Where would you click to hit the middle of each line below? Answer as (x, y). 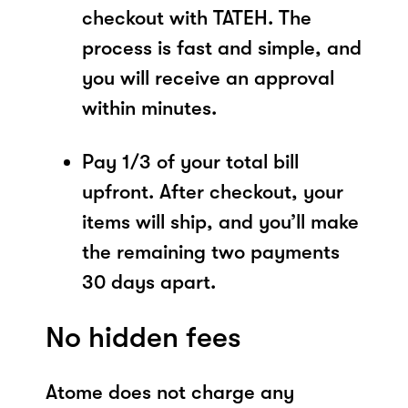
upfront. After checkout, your (213, 191)
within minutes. (149, 107)
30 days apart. (149, 281)
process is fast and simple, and (222, 47)
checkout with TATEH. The (197, 17)
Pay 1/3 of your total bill (190, 161)
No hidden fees (143, 337)
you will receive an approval (208, 77)
